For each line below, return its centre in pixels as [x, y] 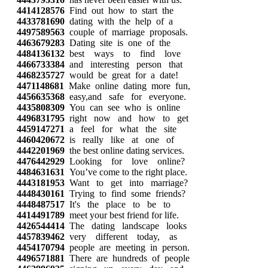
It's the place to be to [118, 204]
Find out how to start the [119, 10]
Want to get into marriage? [126, 183]
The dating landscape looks [126, 226]
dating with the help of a [119, 21]
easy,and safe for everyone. [125, 97]
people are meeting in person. [127, 247]
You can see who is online [122, 107]
